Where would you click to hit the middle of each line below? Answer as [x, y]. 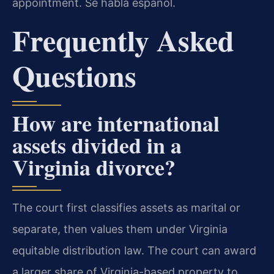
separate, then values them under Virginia [120, 229]
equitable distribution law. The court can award [134, 251]
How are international [116, 123]
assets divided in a [97, 145]
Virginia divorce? [94, 167]
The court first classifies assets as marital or [126, 208]
